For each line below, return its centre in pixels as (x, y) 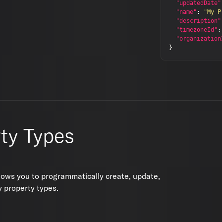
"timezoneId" (197, 30)
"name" (186, 12)
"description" (198, 21)
